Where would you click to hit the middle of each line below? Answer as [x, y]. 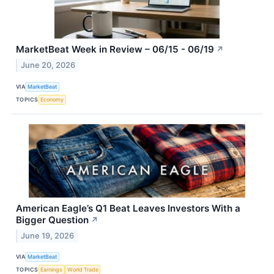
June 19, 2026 [48, 235]
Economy [52, 99]
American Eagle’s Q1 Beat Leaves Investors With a [128, 209]
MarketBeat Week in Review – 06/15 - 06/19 [115, 50]
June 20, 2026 [48, 65]
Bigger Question [52, 220]
